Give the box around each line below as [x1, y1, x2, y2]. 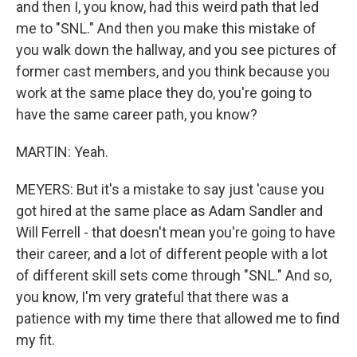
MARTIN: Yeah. [16, 143, 108, 160]
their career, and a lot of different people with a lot [16, 245, 328, 262]
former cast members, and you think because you [16, 63, 330, 80]
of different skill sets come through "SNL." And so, [16, 267, 331, 284]
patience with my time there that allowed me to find [16, 310, 339, 327]
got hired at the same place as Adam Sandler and [16, 202, 323, 219]
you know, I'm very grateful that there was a [16, 288, 288, 305]
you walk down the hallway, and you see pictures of [16, 41, 337, 58]
